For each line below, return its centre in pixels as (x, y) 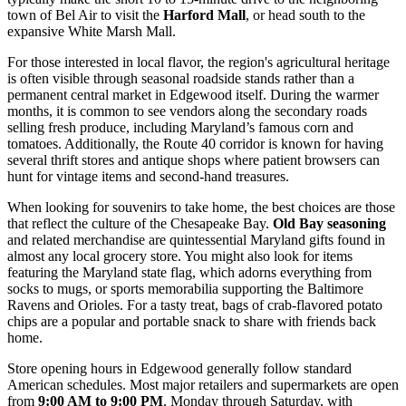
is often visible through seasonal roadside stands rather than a (181, 78)
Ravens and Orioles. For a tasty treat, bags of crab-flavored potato (195, 304)
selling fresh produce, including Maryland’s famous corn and (180, 127)
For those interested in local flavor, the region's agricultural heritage (198, 62)
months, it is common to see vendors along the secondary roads (187, 111)
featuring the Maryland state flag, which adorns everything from (189, 272)
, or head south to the (305, 14)
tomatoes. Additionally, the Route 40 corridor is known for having (195, 143)
